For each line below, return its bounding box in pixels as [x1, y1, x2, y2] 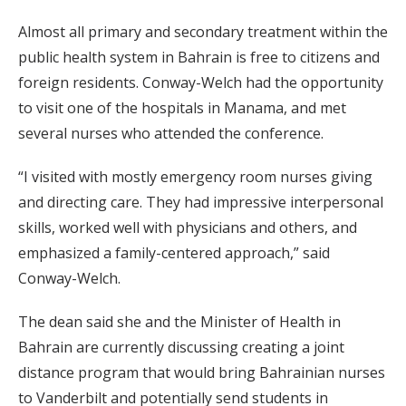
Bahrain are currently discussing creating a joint [18, 336, 344, 357]
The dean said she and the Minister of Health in [18, 311, 341, 332]
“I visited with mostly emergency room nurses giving [18, 166, 372, 187]
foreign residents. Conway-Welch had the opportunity [18, 72, 383, 92]
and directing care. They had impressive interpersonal [18, 191, 383, 212]
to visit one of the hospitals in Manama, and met [18, 97, 346, 118]
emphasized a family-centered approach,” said [18, 242, 330, 263]
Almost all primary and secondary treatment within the [18, 21, 388, 42]
